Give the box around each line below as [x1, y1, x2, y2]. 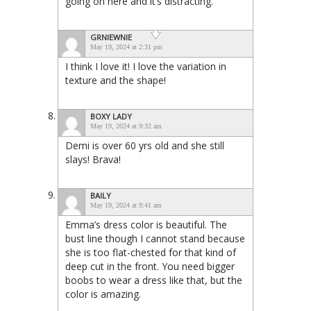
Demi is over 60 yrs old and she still [65, 139, 224, 153]
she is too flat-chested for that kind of [65, 246, 236, 260]
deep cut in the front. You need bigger [65, 260, 235, 274]
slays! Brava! [65, 153, 121, 167]
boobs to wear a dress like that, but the [65, 274, 242, 287]
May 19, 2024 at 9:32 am [90, 122, 162, 131]
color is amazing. [65, 287, 141, 301]
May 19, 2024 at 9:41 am [90, 201, 162, 210]
